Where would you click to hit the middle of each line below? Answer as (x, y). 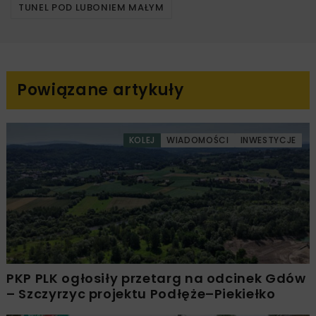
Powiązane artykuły (101, 90)
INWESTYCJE (268, 140)
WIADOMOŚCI (198, 140)
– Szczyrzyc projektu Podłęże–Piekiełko (141, 294)
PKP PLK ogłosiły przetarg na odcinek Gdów (156, 279)
